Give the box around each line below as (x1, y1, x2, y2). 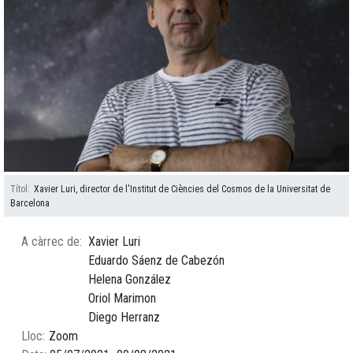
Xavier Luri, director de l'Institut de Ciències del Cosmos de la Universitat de (33, 183, 330, 195)
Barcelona (10, 197, 50, 209)
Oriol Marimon (88, 291, 156, 306)
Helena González (88, 272, 171, 287)
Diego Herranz (88, 310, 160, 325)
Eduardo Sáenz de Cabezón (88, 253, 225, 268)
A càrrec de (21, 234, 80, 249)
